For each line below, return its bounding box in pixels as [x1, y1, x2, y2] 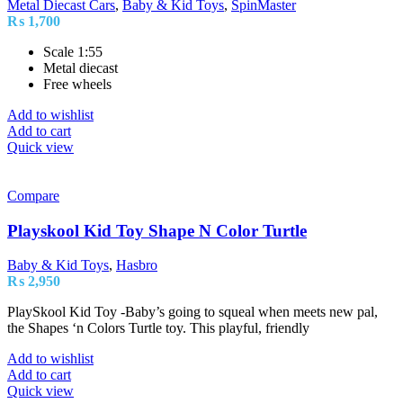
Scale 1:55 [43, 43, 103, 59]
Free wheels [43, 76, 112, 92]
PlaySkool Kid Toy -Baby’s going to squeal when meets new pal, [7, 304, 378, 320]
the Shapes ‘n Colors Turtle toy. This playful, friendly [7, 320, 309, 336]
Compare [7, 187, 59, 203]
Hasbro [116, 257, 157, 273]
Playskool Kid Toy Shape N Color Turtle [7, 220, 307, 240]
